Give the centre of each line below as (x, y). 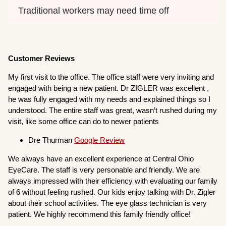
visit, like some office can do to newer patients (84, 121)
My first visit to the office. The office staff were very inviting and (111, 77)
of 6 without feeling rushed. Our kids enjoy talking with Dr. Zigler (112, 192)
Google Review (100, 140)
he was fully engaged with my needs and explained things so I (109, 99)
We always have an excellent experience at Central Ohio (101, 158)
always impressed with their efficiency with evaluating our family (113, 181)
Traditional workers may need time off (94, 10)
